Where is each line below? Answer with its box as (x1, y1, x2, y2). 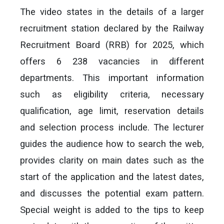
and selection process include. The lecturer (20, 122, 204, 132)
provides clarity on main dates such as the (20, 155, 204, 165)
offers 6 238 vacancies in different (20, 56, 204, 66)
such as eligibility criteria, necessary (20, 89, 204, 99)
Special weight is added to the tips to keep (20, 204, 204, 215)
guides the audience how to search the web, (20, 138, 204, 149)
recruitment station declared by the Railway (20, 23, 204, 33)
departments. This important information (20, 72, 204, 83)
